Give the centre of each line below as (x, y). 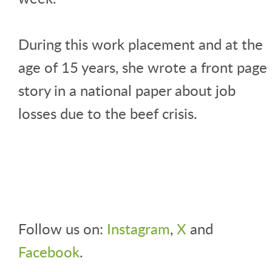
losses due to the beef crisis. (108, 114)
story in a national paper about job (127, 90)
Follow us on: (63, 229)
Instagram (138, 229)
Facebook (49, 252)
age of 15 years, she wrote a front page (143, 67)
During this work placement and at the (141, 44)
